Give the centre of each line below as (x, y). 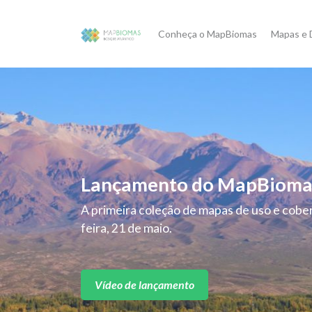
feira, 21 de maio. (126, 228)
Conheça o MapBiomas (208, 34)
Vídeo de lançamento (144, 285)
